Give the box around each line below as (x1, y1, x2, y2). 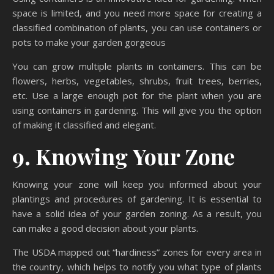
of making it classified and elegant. (12, 119, 156, 131)
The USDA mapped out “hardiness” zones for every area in (12, 246, 262, 259)
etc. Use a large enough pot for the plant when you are (12, 89, 262, 102)
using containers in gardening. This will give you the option (12, 104, 262, 117)
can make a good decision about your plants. (12, 222, 198, 235)
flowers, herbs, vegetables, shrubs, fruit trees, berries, (12, 75, 262, 87)
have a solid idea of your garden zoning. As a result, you (12, 207, 262, 220)
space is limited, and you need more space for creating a (12, 7, 262, 20)
